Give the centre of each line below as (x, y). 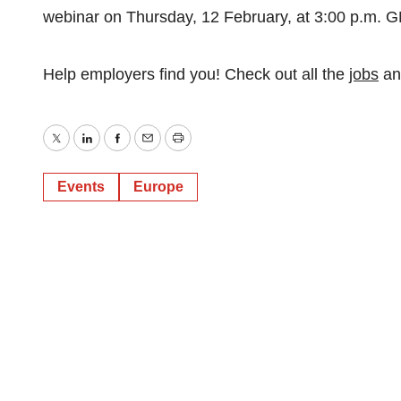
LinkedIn (116, 151)
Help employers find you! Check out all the (196, 74)
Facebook (151, 151)
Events (81, 187)
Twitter (79, 151)
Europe (158, 187)
